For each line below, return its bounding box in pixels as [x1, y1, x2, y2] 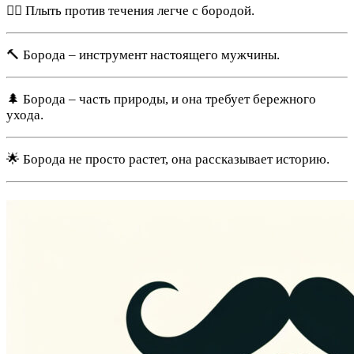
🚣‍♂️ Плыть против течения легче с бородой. [6, 3, 254, 19]
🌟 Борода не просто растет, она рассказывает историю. [6, 152, 330, 168]
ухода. [6, 107, 43, 123]
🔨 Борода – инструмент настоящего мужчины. [6, 47, 280, 63]
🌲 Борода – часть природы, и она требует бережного [6, 92, 316, 107]
